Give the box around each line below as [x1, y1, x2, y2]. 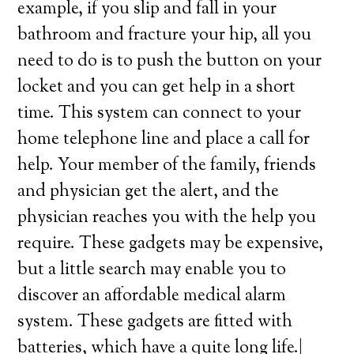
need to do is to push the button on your [17, 49, 322, 74]
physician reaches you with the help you [17, 205, 317, 231]
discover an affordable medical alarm [17, 284, 287, 309]
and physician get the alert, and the [17, 179, 280, 205]
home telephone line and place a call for [17, 127, 311, 153]
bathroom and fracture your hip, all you [17, 23, 312, 48]
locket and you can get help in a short [17, 75, 296, 100]
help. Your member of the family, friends [17, 153, 317, 179]
